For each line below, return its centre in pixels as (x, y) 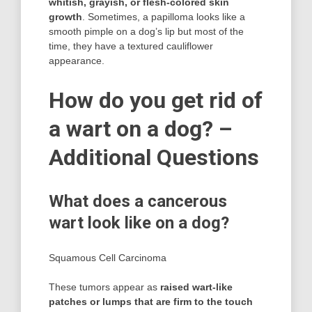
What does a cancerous (138, 201)
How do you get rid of (156, 101)
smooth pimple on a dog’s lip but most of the (146, 31)
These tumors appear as (104, 287)
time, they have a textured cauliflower (131, 46)
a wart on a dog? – (141, 129)
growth (65, 16)
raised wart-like (196, 287)
